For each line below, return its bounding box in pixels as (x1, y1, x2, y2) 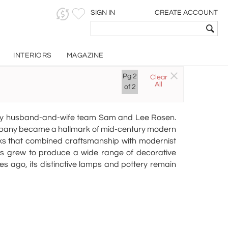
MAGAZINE (66, 52, 104, 59)
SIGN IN (91, 9, 115, 16)
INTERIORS (13, 52, 52, 59)
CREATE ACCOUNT (155, 9, 218, 16)
